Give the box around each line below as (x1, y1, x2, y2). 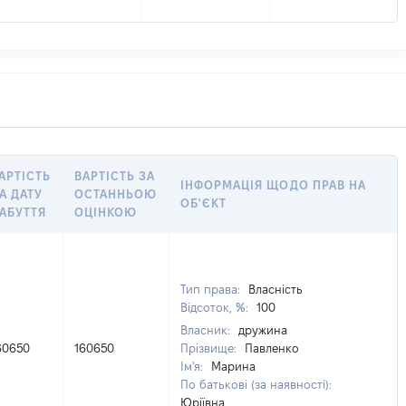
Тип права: (180, 283, 244, 295)
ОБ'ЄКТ (180, 197, 227, 209)
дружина (238, 324, 287, 336)
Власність (248, 283, 303, 295)
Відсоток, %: (180, 301, 252, 314)
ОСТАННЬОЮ (74, 188, 158, 200)
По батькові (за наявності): (180, 378, 332, 391)
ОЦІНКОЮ (74, 206, 138, 218)
